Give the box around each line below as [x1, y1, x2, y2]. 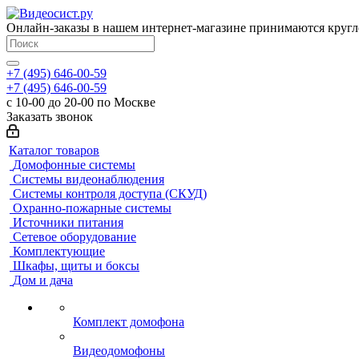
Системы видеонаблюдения [13, 172, 164, 186]
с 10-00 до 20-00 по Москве [6, 95, 155, 109]
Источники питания [13, 216, 123, 229]
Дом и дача [13, 273, 73, 287]
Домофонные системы [13, 158, 135, 171]
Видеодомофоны [73, 344, 165, 357]
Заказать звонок [6, 110, 93, 123]
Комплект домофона [73, 315, 184, 329]
